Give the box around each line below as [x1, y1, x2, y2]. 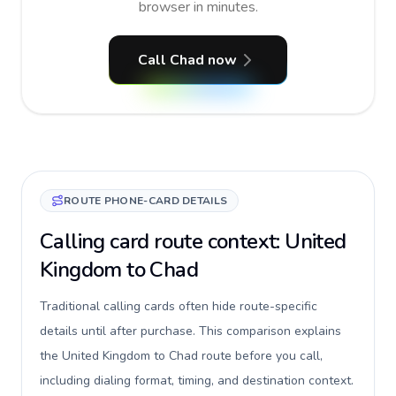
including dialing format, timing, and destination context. [40, 372, 354, 389]
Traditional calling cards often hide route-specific [40, 298, 317, 315]
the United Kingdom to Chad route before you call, [40, 347, 323, 364]
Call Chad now [138, 50, 237, 70]
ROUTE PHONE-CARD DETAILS [64, 194, 228, 208]
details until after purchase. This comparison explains [40, 323, 341, 339]
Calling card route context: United [40, 227, 346, 255]
